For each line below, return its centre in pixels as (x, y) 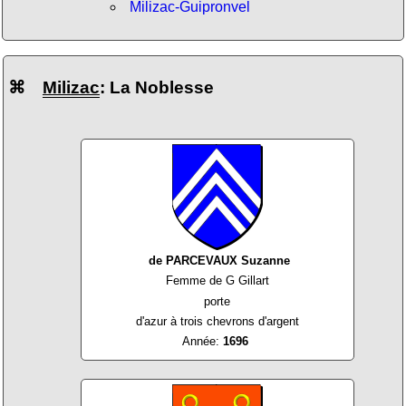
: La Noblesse (156, 88)
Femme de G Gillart (217, 281)
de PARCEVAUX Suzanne (220, 260)
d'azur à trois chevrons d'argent (217, 321)
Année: (203, 342)
